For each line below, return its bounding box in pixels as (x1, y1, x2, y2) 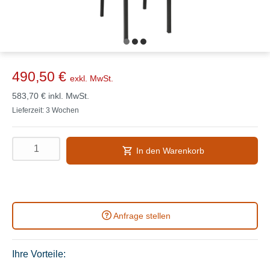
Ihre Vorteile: (12, 248, 66, 259)
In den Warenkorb (136, 145, 204, 155)
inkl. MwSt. (48, 90, 89, 101)
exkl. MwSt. (70, 73, 113, 83)
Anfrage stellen (113, 210, 171, 221)
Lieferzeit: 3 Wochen (12, 105, 79, 115)
